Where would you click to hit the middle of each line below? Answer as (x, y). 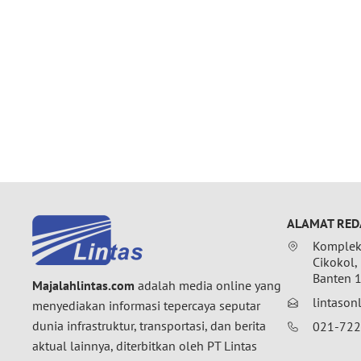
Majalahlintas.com (83, 286)
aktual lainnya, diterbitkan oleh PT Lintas (145, 346)
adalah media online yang (208, 286)
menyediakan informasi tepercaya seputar (146, 306)
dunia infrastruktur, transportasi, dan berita (149, 326)
